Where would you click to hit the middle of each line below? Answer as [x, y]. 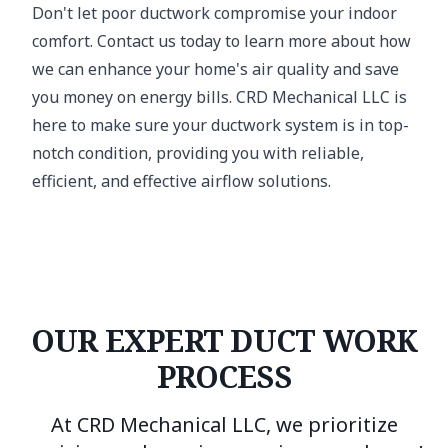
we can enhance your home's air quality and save [215, 69]
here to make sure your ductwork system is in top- [220, 125]
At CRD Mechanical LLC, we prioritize [224, 424]
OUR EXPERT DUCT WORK [224, 340]
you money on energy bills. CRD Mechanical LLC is [219, 97]
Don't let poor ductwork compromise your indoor [214, 13]
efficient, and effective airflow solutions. [181, 181]
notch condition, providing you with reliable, [198, 153]
